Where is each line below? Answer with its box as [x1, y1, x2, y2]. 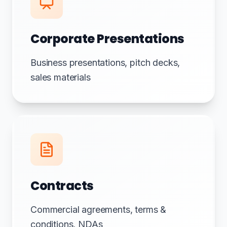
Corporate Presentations [30, 30, 184, 47]
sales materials [30, 72, 91, 83]
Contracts [30, 177, 94, 194]
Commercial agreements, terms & [30, 204, 167, 215]
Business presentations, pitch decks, [30, 57, 180, 68]
